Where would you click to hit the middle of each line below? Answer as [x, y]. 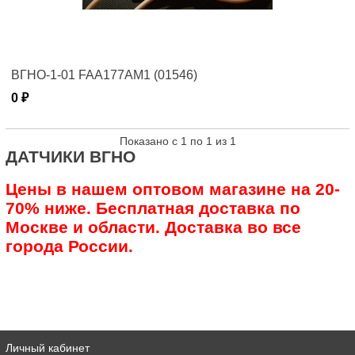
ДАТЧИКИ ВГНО [71, 156]
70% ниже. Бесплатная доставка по [153, 208]
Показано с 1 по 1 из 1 [177, 141]
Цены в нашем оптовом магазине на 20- [173, 189]
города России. [69, 246]
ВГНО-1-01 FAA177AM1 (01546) [104, 74]
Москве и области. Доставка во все [153, 227]
